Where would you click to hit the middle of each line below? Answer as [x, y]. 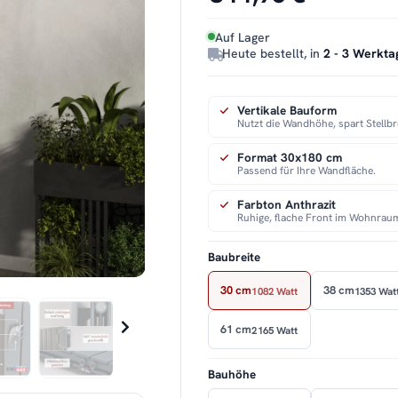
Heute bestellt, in [273, 54]
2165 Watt [275, 330]
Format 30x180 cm [290, 158]
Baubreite [236, 258]
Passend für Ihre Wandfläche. [307, 171]
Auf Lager [243, 38]
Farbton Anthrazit [287, 205]
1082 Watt [275, 291]
